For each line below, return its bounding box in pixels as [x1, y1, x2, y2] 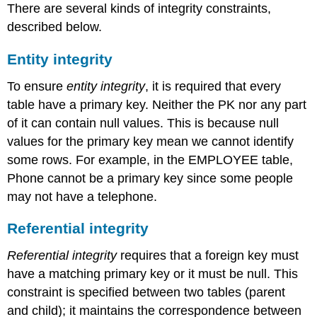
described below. [7, 20, 103, 35]
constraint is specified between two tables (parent [7, 285, 286, 300]
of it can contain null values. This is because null [7, 115, 279, 130]
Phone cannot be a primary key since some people [7, 171, 294, 185]
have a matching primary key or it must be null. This [7, 267, 299, 282]
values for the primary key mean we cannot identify [7, 134, 294, 149]
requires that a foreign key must [117, 248, 299, 263]
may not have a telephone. [7, 189, 158, 204]
